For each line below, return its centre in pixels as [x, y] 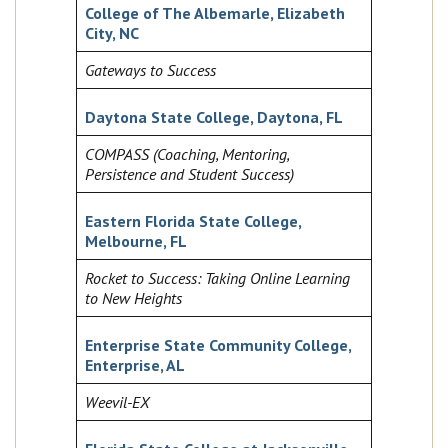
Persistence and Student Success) [189, 174]
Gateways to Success [150, 70]
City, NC [112, 33]
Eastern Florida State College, [193, 221]
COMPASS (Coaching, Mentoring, [187, 154]
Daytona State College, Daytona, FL [214, 117]
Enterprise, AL [135, 365]
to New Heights [133, 298]
